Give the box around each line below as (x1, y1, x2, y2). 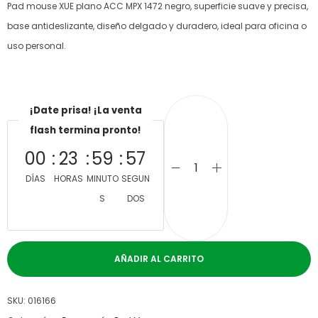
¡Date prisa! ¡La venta (29, 103, 142, 117)
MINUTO (86, 172, 119, 185)
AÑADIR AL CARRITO (114, 252, 204, 265)
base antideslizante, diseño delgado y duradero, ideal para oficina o (7, 19, 307, 32)
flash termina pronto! (30, 123, 141, 137)
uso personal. (7, 39, 66, 52)
